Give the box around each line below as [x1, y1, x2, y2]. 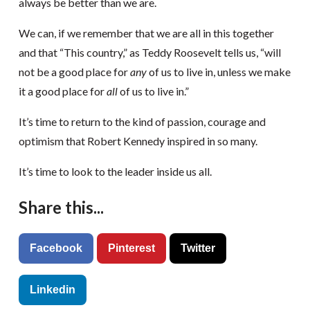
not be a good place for [18, 65, 130, 78]
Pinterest [107, 242, 155, 254]
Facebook [29, 242, 82, 254]
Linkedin [29, 284, 75, 295]
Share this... [18, 197, 104, 217]
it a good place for [18, 84, 107, 98]
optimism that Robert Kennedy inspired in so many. [18, 134, 257, 147]
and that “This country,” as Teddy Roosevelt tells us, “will [18, 46, 281, 59]
